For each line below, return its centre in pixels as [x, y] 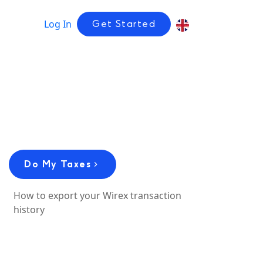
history [29, 210]
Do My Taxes [58, 164]
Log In [58, 24]
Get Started [124, 24]
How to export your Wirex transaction [98, 195]
